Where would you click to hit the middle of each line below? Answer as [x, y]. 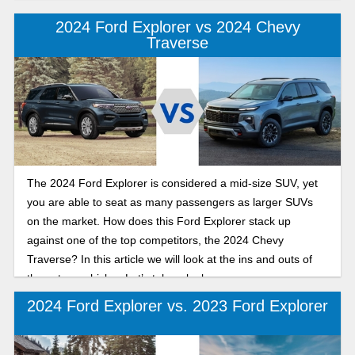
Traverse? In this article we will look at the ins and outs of [169, 260]
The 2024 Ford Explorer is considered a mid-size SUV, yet [172, 183]
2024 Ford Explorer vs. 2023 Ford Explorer [177, 305]
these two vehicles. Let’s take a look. [118, 279]
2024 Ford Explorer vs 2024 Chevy [177, 27]
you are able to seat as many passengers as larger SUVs [170, 202]
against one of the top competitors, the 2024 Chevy [155, 240]
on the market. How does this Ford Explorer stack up [158, 221]
